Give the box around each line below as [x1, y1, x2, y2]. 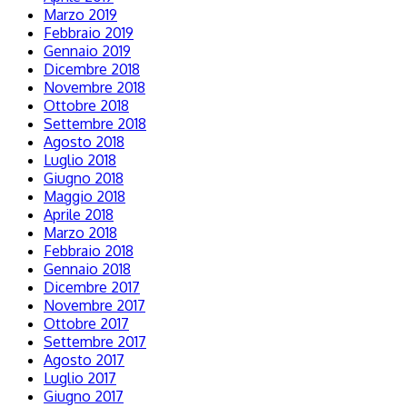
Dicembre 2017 [44, 278, 140, 297]
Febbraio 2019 [44, 24, 134, 43]
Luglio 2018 [44, 151, 116, 170]
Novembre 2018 [44, 78, 145, 97]
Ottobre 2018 [44, 96, 129, 115]
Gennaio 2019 [44, 42, 131, 61]
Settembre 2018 [44, 114, 146, 134]
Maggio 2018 [44, 187, 125, 206]
